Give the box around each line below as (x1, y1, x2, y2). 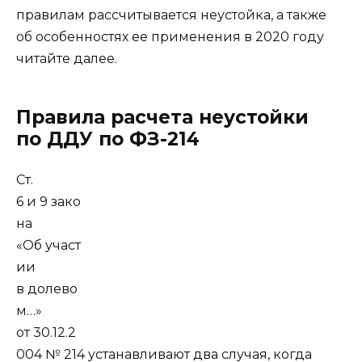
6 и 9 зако (16, 193, 81, 209)
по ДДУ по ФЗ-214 (16, 127, 200, 150)
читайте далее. (16, 50, 117, 66)
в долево (16, 280, 78, 297)
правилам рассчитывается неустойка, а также (16, 6, 326, 23)
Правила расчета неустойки (16, 105, 309, 128)
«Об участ (16, 237, 81, 253)
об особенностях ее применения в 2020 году (16, 28, 324, 44)
